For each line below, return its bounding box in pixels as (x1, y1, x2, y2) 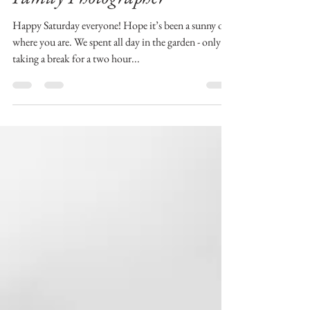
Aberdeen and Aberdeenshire (12, 7, 225, 32)
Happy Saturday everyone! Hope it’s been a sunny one (12, 68, 233, 82)
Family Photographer (12, 34, 166, 59)
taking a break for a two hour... (12, 101, 140, 116)
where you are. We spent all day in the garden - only (12, 84, 221, 99)
